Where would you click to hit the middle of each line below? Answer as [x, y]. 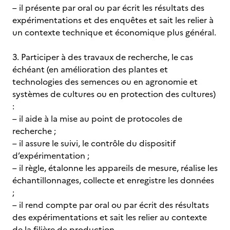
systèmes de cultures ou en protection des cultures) [114, 94]
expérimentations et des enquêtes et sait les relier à [113, 20]
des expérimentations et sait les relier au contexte [110, 217]
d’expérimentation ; [51, 156]
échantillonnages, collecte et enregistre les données [113, 180]
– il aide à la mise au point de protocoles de [97, 119]
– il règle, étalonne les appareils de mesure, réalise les [115, 168]
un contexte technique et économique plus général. [114, 32]
